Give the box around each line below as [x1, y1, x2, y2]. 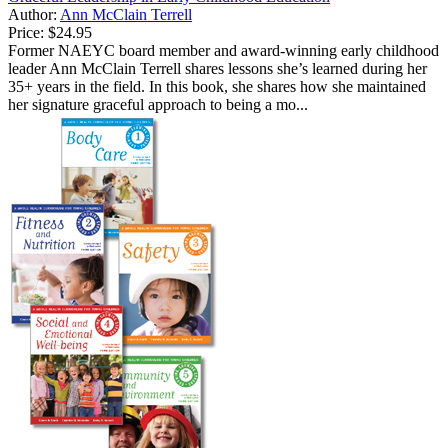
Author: [8, 6, 60, 24]
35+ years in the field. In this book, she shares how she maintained [8, 78, 426, 96]
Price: [8, 24, 44, 42]
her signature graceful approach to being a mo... [8, 96, 308, 114]
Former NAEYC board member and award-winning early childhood [8, 42, 439, 60]
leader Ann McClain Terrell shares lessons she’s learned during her [8, 60, 427, 78]
